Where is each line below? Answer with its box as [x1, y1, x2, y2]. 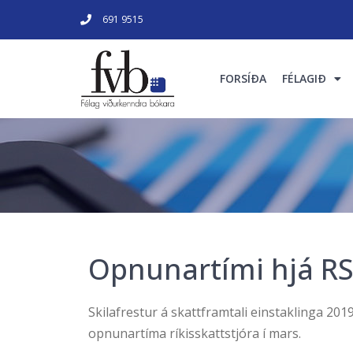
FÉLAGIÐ [281, 71, 326, 86]
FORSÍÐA [219, 71, 266, 86]
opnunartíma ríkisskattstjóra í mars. [88, 325, 301, 342]
